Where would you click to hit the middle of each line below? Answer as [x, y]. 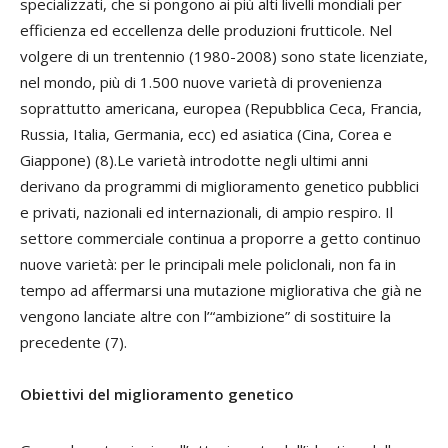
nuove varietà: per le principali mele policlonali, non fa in [208, 264]
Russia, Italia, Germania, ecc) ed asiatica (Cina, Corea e [206, 134]
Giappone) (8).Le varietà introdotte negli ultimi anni [194, 160]
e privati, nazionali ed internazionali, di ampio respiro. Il [206, 212]
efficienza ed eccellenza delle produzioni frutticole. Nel [206, 30]
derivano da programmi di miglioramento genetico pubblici [219, 186]
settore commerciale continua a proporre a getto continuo [220, 238]
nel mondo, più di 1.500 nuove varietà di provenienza [201, 82]
